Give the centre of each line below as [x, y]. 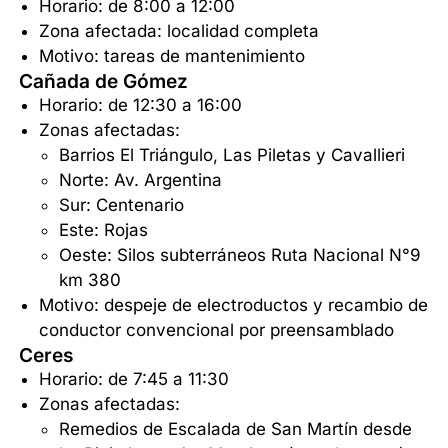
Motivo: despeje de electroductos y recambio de [234, 305]
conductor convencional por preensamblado [217, 330]
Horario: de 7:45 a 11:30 [134, 379]
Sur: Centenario [122, 205]
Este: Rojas [104, 230]
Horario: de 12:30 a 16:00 [141, 105]
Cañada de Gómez [104, 81]
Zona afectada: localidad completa [179, 31]
